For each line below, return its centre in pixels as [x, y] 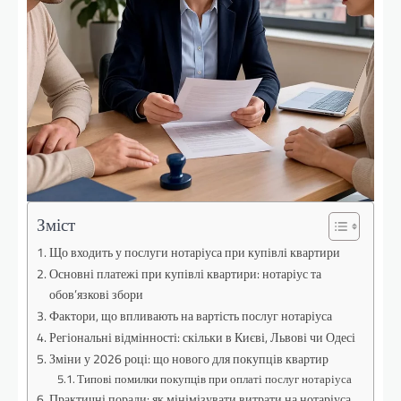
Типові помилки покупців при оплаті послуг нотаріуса [215, 379]
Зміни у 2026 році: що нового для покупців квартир [188, 359]
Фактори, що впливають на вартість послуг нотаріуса [190, 316]
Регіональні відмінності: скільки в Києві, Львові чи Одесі [202, 337]
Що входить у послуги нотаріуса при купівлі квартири [194, 252]
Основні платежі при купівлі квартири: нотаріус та [185, 274]
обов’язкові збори [96, 294]
